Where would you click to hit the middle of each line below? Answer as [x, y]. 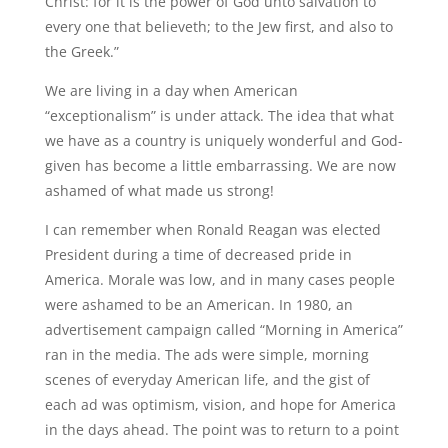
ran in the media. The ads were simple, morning [206, 354]
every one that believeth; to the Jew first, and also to [218, 26]
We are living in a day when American [171, 90]
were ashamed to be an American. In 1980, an [198, 304]
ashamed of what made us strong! [159, 190]
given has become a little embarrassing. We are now [220, 165]
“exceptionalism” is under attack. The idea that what [219, 115]
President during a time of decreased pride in [198, 254]
